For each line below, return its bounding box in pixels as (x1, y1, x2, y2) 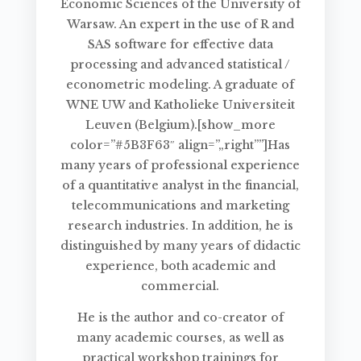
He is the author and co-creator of (77, 310, 284, 326)
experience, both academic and (85, 259, 276, 274)
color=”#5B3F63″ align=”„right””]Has (70, 138, 291, 153)
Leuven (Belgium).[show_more (85, 118, 276, 133)
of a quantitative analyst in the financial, (61, 178, 299, 193)
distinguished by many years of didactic (60, 239, 301, 254)
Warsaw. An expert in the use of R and (66, 17, 294, 32)
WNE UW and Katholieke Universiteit (65, 98, 295, 113)
